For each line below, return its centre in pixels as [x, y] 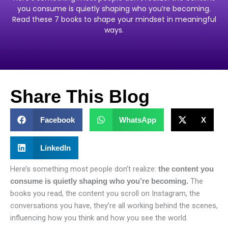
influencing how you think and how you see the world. [99, 218]
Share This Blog [80, 97]
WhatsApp [138, 120]
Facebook [57, 120]
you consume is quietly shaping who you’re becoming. [114, 8]
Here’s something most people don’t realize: [84, 169]
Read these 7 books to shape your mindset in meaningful [114, 19]
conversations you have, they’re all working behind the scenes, [114, 205]
